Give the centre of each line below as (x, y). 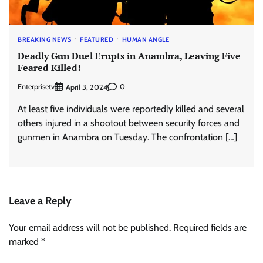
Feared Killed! (49, 68)
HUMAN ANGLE (145, 40)
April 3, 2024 (87, 87)
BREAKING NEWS (45, 40)
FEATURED (97, 40)
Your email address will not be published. (90, 227)
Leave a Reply (40, 200)
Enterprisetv (36, 87)
